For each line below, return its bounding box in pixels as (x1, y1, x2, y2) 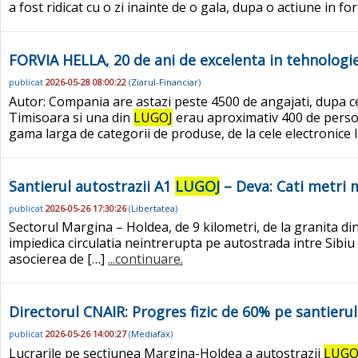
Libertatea (131, 201, 175, 214)
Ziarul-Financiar (131, 76, 198, 89)
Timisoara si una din (9, 108, 133, 126)
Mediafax (131, 328, 170, 340)
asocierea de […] (9, 250, 108, 268)
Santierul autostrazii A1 (9, 176, 175, 196)
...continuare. (108, 250, 183, 268)
